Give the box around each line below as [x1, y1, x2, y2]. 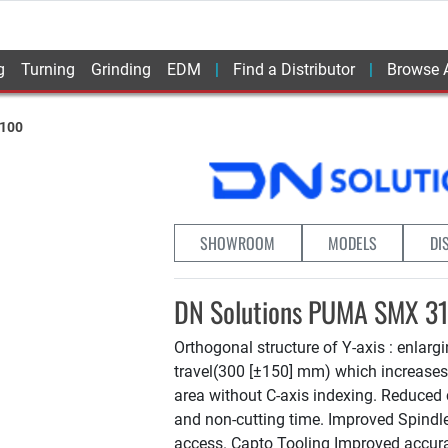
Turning [21, 60, 75, 79]
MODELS [328, 231, 377, 255]
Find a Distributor [233, 60, 355, 79]
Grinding [91, 60, 151, 79]
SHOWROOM [200, 231, 276, 255]
